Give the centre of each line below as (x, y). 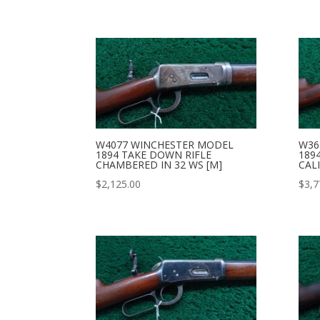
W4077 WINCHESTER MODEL (165, 144)
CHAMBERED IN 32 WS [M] (159, 164)
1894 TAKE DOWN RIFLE (154, 154)
